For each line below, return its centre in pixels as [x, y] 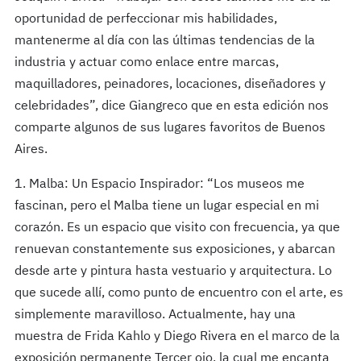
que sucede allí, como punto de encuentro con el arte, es [178, 293]
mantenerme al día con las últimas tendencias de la [164, 41]
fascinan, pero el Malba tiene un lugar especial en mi [166, 206]
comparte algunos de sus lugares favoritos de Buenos [170, 128]
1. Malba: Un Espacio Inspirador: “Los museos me [159, 184]
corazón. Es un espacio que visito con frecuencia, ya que [177, 228]
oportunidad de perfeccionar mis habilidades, [145, 19]
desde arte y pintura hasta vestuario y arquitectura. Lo [173, 271]
